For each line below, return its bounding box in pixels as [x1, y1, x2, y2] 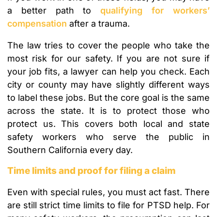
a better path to [7, 5, 101, 16]
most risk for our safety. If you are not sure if [7, 53, 210, 64]
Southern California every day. [7, 145, 133, 155]
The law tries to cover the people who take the [7, 40, 210, 51]
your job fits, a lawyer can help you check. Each [7, 66, 210, 77]
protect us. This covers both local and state [7, 119, 210, 129]
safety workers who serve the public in [7, 132, 210, 142]
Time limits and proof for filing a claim [7, 165, 176, 177]
